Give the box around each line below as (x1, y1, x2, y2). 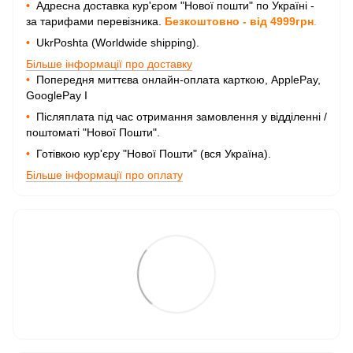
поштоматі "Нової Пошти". (26, 126, 160, 139)
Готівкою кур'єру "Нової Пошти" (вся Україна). (33, 147, 271, 160)
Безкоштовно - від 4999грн (165, 15, 314, 28)
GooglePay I (26, 89, 91, 102)
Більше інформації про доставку (26, 58, 192, 70)
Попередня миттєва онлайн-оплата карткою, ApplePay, (33, 73, 321, 86)
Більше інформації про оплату (26, 169, 183, 181)
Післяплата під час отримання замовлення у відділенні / (33, 110, 327, 123)
